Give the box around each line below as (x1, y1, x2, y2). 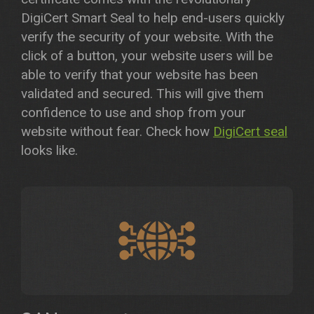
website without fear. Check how (21, 123, 213, 139)
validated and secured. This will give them (21, 86, 264, 102)
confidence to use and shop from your (21, 104, 246, 121)
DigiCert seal (213, 123, 287, 139)
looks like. (21, 142, 78, 158)
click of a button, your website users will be (21, 48, 273, 64)
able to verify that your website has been (21, 67, 258, 83)
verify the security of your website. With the (21, 29, 273, 45)
